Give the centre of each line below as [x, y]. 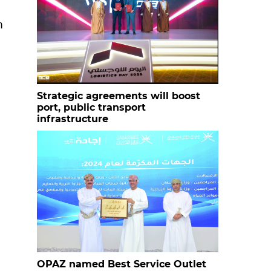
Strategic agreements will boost [119, 96]
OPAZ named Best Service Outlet [122, 264]
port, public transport [91, 107]
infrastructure [73, 119]
